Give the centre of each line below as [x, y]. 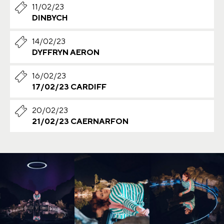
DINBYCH [50, 18]
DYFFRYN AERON [66, 52]
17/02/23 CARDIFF [69, 87]
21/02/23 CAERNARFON [80, 121]
